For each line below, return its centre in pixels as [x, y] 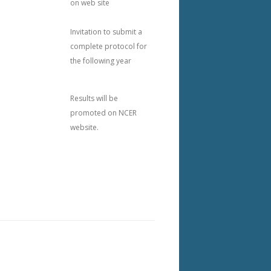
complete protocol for [109, 46]
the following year [101, 61]
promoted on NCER [103, 113]
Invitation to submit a [106, 32]
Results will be [94, 98]
